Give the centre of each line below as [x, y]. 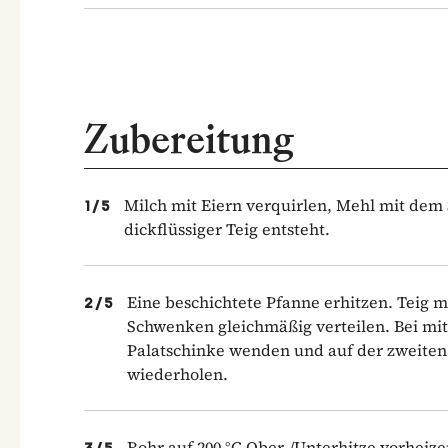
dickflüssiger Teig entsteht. [227, 228]
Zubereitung [189, 138]
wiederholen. [177, 373]
